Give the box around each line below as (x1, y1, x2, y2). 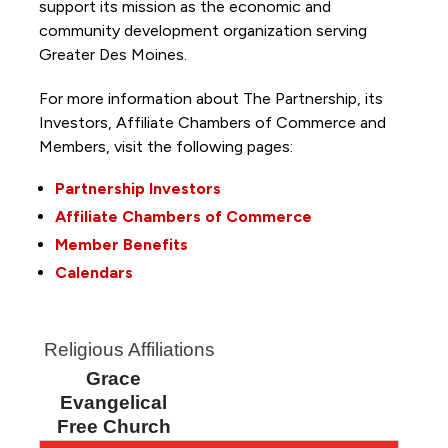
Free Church (56, 415, 171, 437)
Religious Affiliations (43, 338, 215, 360)
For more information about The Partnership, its (38, 88, 383, 108)
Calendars (54, 262, 133, 282)
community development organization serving (38, 20, 367, 40)
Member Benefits (54, 234, 188, 254)
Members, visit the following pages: (38, 136, 297, 156)
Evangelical (60, 391, 168, 413)
